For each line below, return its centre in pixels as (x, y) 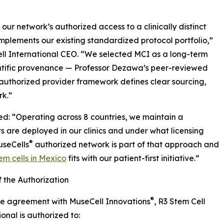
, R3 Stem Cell (180, 202)
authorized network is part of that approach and (126, 145)
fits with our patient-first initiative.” (133, 158)
